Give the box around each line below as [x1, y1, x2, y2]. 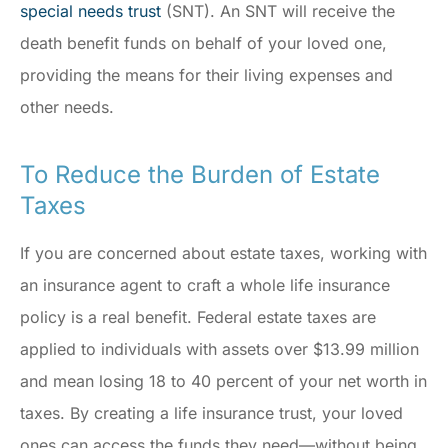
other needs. [20, 97, 119, 118]
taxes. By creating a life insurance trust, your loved [20, 403, 403, 424]
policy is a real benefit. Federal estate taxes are [20, 307, 376, 328]
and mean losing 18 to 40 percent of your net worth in [20, 371, 427, 392]
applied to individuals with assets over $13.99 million [20, 339, 419, 360]
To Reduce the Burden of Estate [20, 160, 380, 190]
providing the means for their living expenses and [20, 65, 393, 86]
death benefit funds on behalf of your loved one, [20, 33, 387, 54]
